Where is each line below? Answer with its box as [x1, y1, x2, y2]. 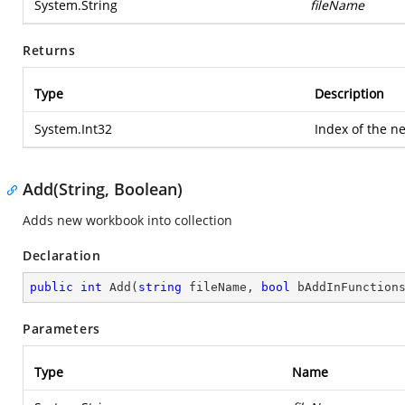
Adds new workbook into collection [23, 212, 232, 229]
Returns [23, 42, 76, 59]
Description [315, 85, 384, 102]
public [30, 280, 73, 294]
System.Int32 [34, 120, 112, 137]
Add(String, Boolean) [23, 178, 183, 200]
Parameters [23, 320, 100, 337]
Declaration [23, 247, 101, 264]
